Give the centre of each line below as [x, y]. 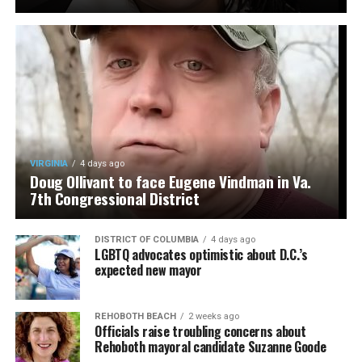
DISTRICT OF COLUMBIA [147, 239]
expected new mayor [148, 269]
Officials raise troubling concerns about [200, 331]
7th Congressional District [115, 198]
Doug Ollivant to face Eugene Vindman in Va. [170, 181]
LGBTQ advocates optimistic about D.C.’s [201, 254]
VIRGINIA [49, 163]
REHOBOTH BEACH [136, 316]
